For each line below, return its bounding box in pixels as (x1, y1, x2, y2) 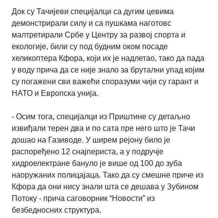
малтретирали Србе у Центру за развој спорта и (12, 31, 185, 39)
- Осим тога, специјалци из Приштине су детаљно (12, 112, 190, 121)
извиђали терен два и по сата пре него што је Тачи (12, 124, 195, 133)
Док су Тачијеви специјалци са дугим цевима (12, 7, 174, 16)
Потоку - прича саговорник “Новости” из (12, 194, 155, 203)
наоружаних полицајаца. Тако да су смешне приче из (12, 171, 203, 180)
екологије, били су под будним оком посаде (12, 42, 168, 51)
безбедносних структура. (12, 206, 101, 215)
